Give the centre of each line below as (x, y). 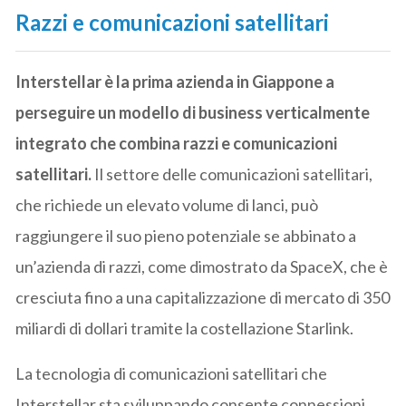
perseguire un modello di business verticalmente (193, 112)
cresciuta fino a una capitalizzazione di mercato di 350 (203, 297)
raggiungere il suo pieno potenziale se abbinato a (186, 235)
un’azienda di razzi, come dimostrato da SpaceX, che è (202, 266)
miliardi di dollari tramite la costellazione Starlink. (185, 328)
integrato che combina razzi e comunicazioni (177, 143)
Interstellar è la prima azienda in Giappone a (175, 81)
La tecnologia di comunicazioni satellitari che (172, 373)
